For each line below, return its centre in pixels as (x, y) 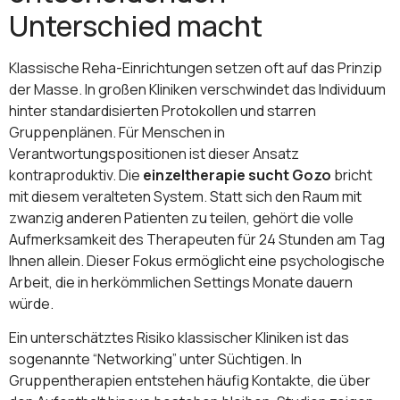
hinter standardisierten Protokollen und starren (162, 110)
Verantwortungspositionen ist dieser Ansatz (154, 153)
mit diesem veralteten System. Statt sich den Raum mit (185, 196)
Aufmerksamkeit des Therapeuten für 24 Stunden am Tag (197, 239)
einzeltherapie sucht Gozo (237, 175)
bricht (352, 175)
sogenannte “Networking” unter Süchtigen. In (155, 359)
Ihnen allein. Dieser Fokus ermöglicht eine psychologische (197, 260)
